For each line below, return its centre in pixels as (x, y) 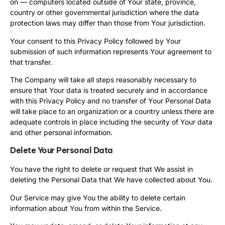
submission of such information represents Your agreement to (111, 51)
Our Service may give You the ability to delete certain (98, 197)
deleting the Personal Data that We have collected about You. (111, 180)
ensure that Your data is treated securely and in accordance (109, 90)
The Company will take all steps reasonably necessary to (103, 80)
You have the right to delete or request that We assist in (101, 169)
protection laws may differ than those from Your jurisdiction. (108, 23)
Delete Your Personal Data (62, 150)
